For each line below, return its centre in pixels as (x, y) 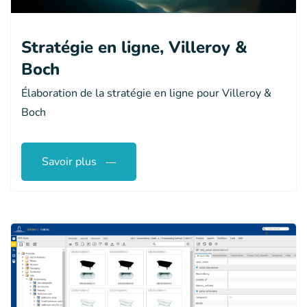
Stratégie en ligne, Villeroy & (134, 48)
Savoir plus (69, 162)
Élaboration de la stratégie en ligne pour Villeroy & (146, 94)
